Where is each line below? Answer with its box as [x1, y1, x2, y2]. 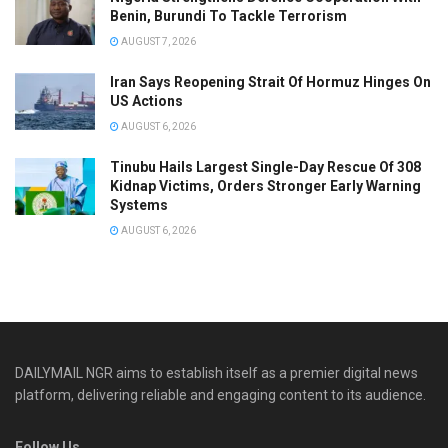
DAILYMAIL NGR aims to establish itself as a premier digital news [15, 364, 418, 381]
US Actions [110, 92, 183, 109]
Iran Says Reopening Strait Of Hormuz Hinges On [110, 73, 431, 90]
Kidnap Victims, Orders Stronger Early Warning [110, 177, 421, 194]
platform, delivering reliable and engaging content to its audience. [15, 386, 426, 403]
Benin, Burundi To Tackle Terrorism [110, 7, 347, 24]
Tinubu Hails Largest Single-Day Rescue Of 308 [110, 158, 421, 175]
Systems [110, 196, 168, 213]
